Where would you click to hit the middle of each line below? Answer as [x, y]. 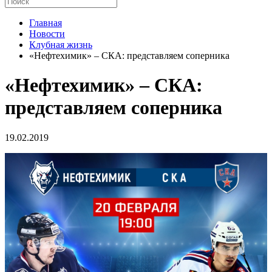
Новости [47, 34]
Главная [46, 23]
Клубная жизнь [61, 45]
